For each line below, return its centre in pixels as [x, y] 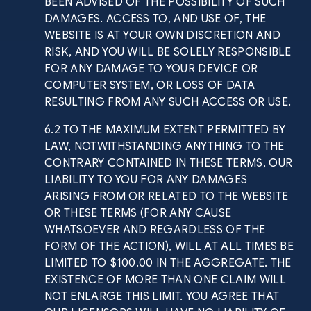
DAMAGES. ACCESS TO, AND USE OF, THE [155, 19]
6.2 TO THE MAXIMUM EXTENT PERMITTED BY [165, 130]
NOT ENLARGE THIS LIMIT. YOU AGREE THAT [162, 296]
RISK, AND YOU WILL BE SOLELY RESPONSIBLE [168, 52]
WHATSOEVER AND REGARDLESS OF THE [155, 230]
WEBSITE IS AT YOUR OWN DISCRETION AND [162, 35]
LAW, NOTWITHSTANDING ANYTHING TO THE [165, 146]
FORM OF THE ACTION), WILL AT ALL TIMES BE [169, 246]
